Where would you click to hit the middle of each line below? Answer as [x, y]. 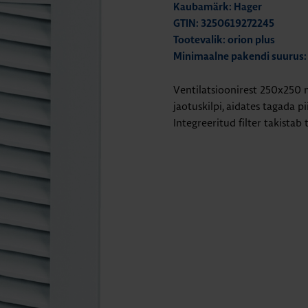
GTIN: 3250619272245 [224, 24]
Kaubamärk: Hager [218, 7]
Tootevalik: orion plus [224, 40]
